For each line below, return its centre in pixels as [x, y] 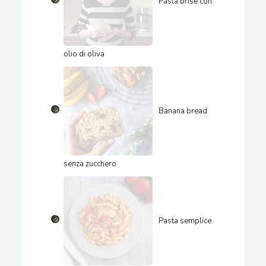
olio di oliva [84, 54]
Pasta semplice [185, 221]
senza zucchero [90, 164]
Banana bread [183, 111]
